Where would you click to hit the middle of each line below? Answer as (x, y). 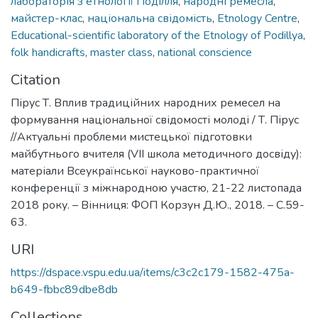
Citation (35, 79)
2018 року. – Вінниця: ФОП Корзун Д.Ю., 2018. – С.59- (158, 205)
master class (121, 52)
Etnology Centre (257, 18)
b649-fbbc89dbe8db (64, 289)
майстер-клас (46, 18)
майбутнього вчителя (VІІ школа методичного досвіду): (156, 154)
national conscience (205, 52)
